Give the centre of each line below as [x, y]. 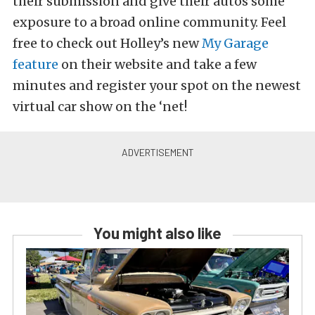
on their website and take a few [157, 65]
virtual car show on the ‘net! [100, 107]
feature [36, 65]
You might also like [157, 233]
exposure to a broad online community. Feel [149, 22]
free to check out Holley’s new [107, 44]
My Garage [235, 44]
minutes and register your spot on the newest [157, 86]
